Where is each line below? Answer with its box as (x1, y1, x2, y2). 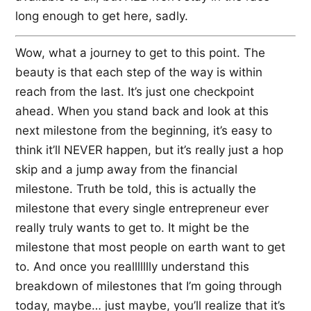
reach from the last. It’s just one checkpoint (15, 84, 254, 99)
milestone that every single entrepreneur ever (15, 201, 269, 215)
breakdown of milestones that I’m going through (15, 278, 282, 293)
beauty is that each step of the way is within (15, 65, 262, 79)
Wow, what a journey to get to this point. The (15, 45, 265, 60)
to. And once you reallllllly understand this (15, 259, 249, 274)
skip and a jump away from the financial (15, 162, 237, 176)
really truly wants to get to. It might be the (15, 220, 249, 235)
